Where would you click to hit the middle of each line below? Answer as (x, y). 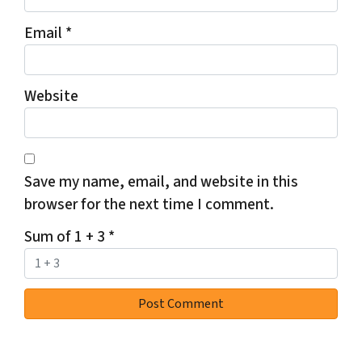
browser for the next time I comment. (149, 205)
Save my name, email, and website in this (161, 182)
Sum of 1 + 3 (66, 237)
